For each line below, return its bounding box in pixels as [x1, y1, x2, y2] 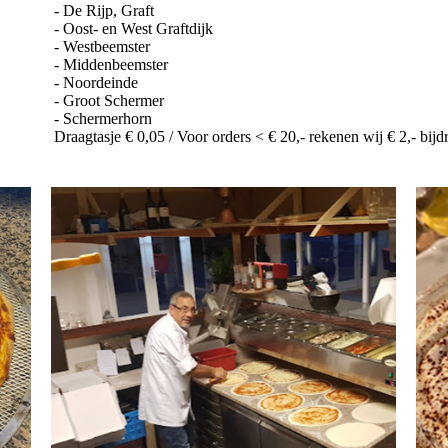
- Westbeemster [54, 38, 151, 55]
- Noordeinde [54, 74, 139, 91]
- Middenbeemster [54, 56, 169, 73]
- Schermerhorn [54, 110, 153, 127]
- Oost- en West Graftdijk [54, 20, 214, 37]
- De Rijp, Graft [54, 2, 155, 19]
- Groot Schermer [54, 92, 165, 109]
